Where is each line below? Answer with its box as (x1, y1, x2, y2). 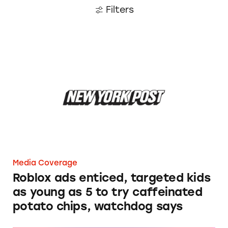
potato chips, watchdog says (12, 199, 183, 213)
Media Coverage (12, 158, 77, 167)
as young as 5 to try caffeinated (12, 185, 203, 199)
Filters (105, 4, 134, 15)
